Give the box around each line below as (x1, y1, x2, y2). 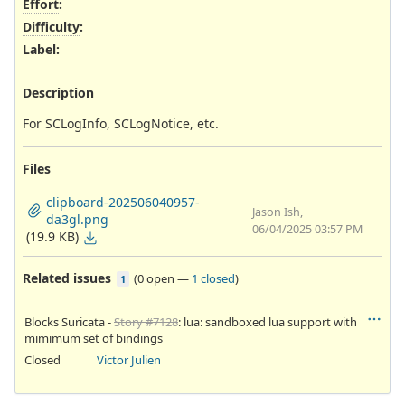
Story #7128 (114, 313, 178, 330)
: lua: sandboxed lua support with (178, 313, 357, 330)
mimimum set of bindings (24, 329, 163, 346)
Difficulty (23, 18, 80, 36)
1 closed (192, 269, 235, 287)
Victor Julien (96, 351, 161, 368)
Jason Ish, (252, 203, 303, 220)
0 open (137, 269, 174, 287)
